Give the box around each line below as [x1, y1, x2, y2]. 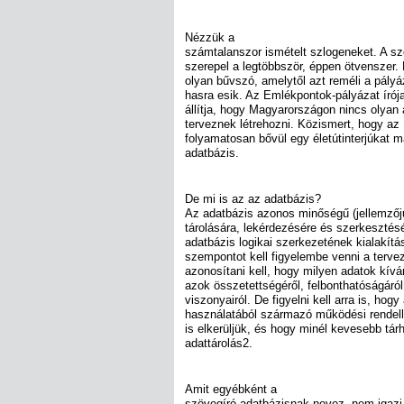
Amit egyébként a [185, 382, 277, 397]
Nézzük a [185, 30, 234, 44]
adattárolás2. [185, 335, 252, 350]
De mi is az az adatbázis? [185, 191, 321, 206]
